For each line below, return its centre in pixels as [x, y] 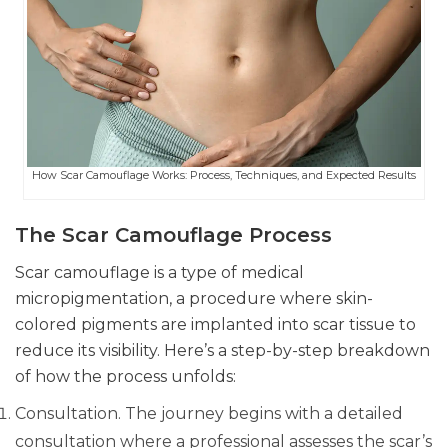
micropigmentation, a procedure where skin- [194, 298]
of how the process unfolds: [125, 376]
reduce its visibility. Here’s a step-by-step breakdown [222, 350]
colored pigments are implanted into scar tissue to [215, 324]
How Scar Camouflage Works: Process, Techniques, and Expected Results [223, 174]
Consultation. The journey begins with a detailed [209, 413]
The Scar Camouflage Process [173, 234]
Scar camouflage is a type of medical [159, 272]
